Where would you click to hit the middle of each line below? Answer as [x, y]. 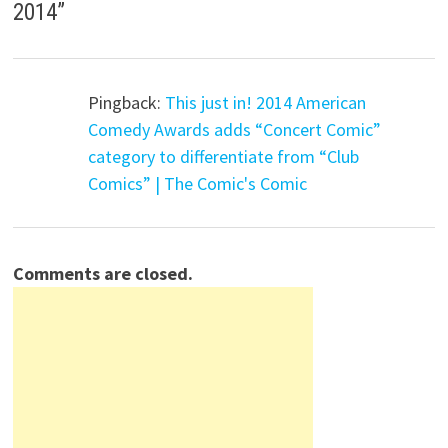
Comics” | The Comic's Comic [198, 184]
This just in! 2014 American [266, 103]
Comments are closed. [103, 273]
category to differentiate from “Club [224, 157]
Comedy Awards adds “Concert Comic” [235, 130]
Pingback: [127, 103]
